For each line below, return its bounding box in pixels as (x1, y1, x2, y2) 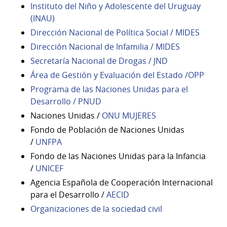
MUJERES (122, 109, 156, 121)
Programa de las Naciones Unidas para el (30, 83, 188, 95)
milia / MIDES (130, 41, 180, 52)
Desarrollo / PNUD (30, 95, 103, 107)
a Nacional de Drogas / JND (65, 55, 168, 66)
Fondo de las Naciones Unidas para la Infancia (30, 150, 206, 162)
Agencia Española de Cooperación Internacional (30, 176, 213, 188)
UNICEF (35, 162, 63, 174)
